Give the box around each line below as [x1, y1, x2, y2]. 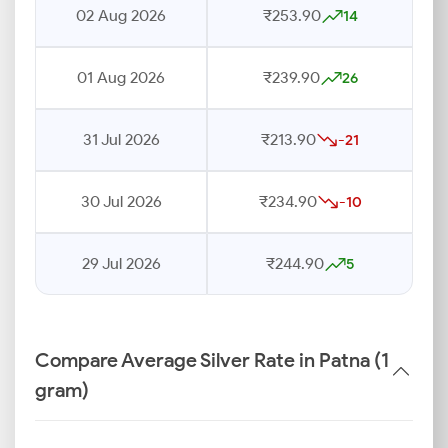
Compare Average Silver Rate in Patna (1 [35, 348, 389, 372]
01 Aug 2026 [77, 68, 165, 87]
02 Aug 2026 [76, 6, 166, 25]
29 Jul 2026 [81, 254, 161, 273]
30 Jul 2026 [80, 192, 162, 211]
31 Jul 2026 [82, 130, 160, 149]
